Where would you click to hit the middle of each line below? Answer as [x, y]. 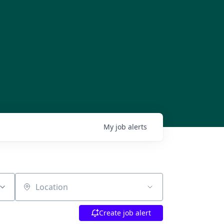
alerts [137, 127]
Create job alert [125, 213]
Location [30, 192]
